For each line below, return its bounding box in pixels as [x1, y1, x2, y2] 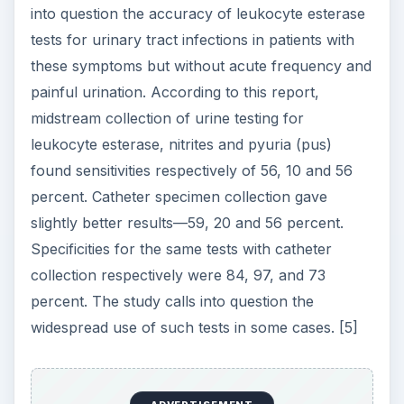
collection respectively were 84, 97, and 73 [30, 266, 326, 284]
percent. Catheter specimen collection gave [30, 188, 327, 206]
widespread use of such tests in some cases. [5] [30, 318, 358, 336]
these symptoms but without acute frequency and [30, 57, 372, 75]
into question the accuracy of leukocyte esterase [30, 5, 365, 23]
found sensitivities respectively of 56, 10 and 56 [30, 161, 353, 179]
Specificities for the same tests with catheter [30, 240, 332, 258]
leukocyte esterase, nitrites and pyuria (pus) [30, 135, 332, 153]
